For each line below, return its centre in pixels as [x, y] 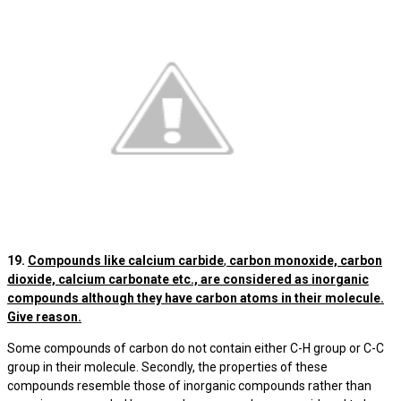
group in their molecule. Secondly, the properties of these [167, 367]
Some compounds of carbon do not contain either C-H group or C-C [196, 348]
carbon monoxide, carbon [306, 260]
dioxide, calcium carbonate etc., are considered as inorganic [188, 279]
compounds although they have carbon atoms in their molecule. [196, 298]
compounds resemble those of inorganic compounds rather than [189, 386]
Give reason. [44, 317]
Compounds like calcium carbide [126, 260]
